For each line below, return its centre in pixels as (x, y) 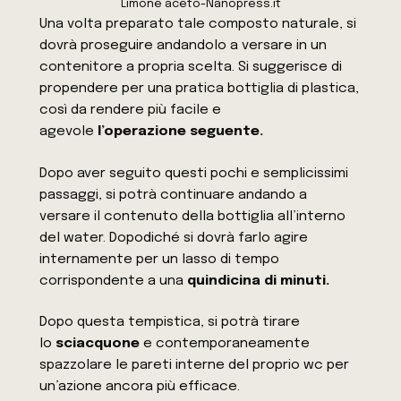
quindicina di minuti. (259, 281)
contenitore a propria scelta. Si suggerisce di (191, 67)
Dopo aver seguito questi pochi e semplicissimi (194, 173)
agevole (69, 131)
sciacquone (96, 344)
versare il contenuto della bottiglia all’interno (193, 216)
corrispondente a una (114, 281)
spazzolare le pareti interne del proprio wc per (195, 366)
